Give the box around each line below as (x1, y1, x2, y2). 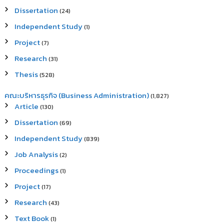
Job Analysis (14, 148, 58, 160)
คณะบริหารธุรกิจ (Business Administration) (4, 89, 149, 101)
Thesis (14, 68, 38, 80)
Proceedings (14, 164, 59, 176)
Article (14, 100, 39, 112)
